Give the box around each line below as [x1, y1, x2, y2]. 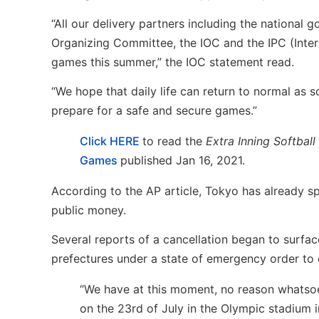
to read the [142, 134, 206, 149]
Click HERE [80, 134, 140, 149]
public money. [51, 203, 126, 218]
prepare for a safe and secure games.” [51, 103, 257, 118]
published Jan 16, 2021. [120, 153, 245, 168]
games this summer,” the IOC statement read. [51, 54, 294, 69]
